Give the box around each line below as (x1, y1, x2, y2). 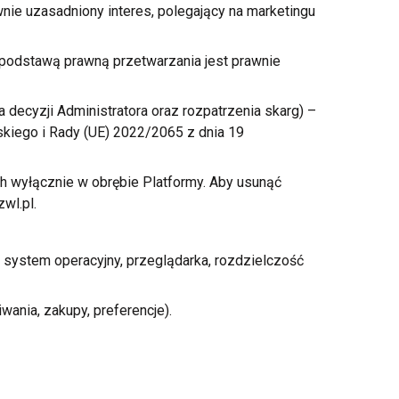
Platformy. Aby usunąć (138, 174, 281, 191)
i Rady (41, 124, 80, 141)
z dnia (186, 124, 224, 141)
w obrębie (77, 174, 139, 191)
